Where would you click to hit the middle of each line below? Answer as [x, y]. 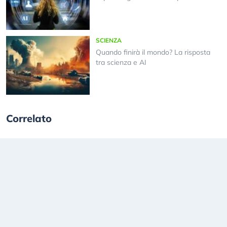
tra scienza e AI [121, 62]
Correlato [29, 119]
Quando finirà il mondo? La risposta [153, 52]
